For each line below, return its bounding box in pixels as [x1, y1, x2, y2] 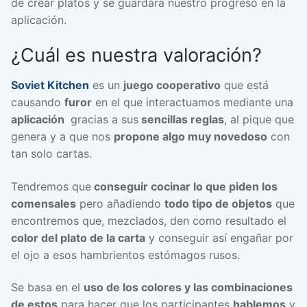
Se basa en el [11, 280, 84, 295]
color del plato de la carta [11, 230, 145, 245]
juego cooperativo [123, 77, 221, 92]
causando [11, 95, 64, 109]
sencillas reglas [138, 112, 224, 126]
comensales [11, 196, 76, 210]
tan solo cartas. [11, 146, 92, 160]
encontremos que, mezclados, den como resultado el [11, 213, 286, 228]
